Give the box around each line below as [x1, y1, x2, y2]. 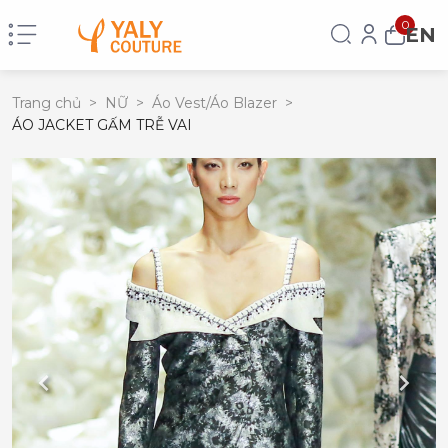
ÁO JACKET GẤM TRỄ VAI [12, 116, 192, 134]
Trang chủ [12, 94, 81, 112]
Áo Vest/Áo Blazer [152, 94, 277, 112]
